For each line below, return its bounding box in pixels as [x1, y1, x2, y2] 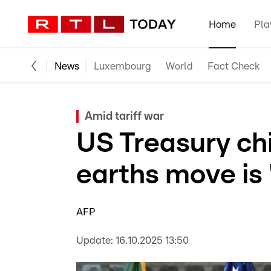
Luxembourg [94, 60, 151, 71]
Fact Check [207, 60, 260, 71]
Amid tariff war [85, 111, 164, 122]
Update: [76, 235, 113, 246]
